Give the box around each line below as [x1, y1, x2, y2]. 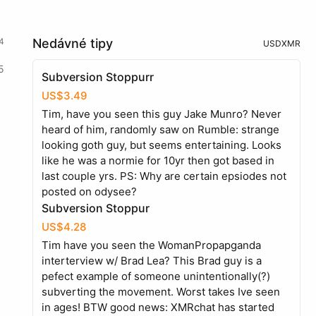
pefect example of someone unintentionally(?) [42, 269, 270, 283]
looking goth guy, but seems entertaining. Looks [42, 138, 281, 152]
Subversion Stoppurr [42, 70, 154, 84]
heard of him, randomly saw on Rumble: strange [42, 123, 279, 136]
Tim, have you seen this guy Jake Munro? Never [42, 107, 281, 121]
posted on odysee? [42, 185, 137, 198]
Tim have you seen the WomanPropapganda [42, 238, 261, 252]
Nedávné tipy [32, 36, 113, 51]
